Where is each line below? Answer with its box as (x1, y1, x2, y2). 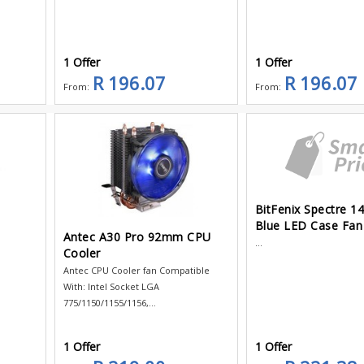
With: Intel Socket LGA (63, 279, 159, 292)
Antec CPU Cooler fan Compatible (63, 263, 210, 276)
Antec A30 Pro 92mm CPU (63, 228, 211, 245)
